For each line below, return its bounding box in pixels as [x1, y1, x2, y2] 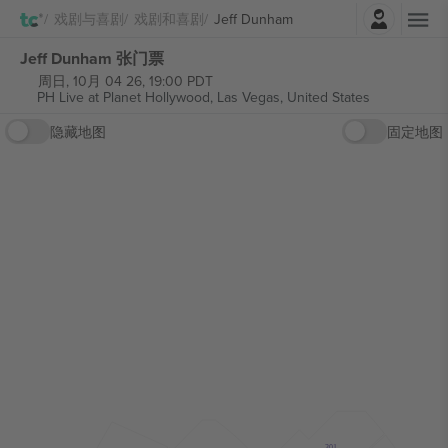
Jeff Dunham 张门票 [20, 46, 164, 70]
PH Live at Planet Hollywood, [36, 87, 217, 107]
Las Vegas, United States [216, 87, 370, 107]
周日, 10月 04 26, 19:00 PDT [37, 71, 213, 91]
